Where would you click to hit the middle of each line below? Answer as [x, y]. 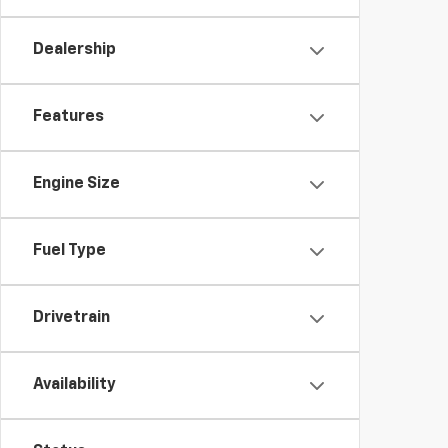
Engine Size [76, 184]
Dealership [74, 50]
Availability [74, 385]
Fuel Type [69, 251]
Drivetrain [71, 318]
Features [68, 117]
